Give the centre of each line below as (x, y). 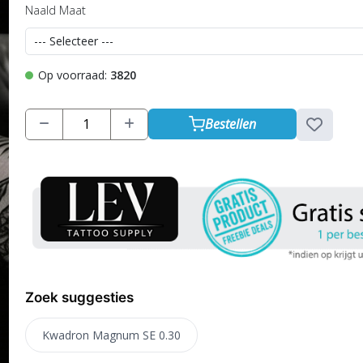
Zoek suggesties (79, 298)
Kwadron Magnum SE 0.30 (111, 335)
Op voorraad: (74, 75)
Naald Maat (55, 10)
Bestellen (230, 124)
